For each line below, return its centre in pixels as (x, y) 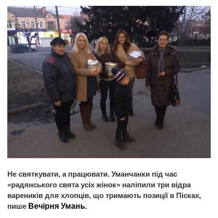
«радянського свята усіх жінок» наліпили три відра (99, 185)
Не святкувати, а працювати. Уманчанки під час (92, 174)
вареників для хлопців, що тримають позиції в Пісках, (104, 196)
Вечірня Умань (57, 206)
